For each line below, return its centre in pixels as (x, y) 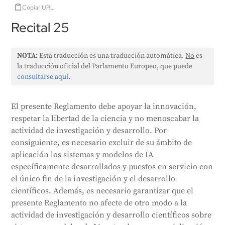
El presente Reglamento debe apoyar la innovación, (104, 106)
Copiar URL (38, 7)
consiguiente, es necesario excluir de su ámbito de (102, 143)
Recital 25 (40, 28)
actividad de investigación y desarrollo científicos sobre (111, 215)
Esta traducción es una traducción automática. (112, 56)
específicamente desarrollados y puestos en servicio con (112, 167)
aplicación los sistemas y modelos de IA (83, 155)
